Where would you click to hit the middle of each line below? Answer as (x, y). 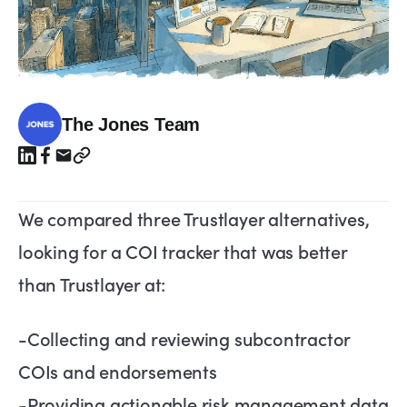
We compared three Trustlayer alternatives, (194, 218)
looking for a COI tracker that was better (183, 251)
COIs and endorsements (118, 371)
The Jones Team (131, 125)
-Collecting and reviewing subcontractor (184, 338)
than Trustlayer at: (92, 284)
